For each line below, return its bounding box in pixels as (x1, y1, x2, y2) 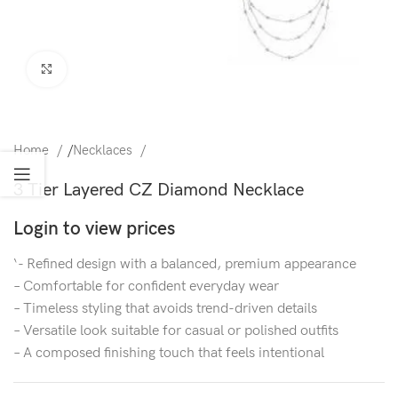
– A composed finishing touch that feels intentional (13, 345, 324, 362)
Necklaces (73, 142, 136, 159)
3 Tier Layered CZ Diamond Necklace (13, 179, 304, 201)
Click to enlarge (64, 61, 152, 76)
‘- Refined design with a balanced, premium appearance (13, 256, 356, 273)
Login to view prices (13, 218, 175, 240)
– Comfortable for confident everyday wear (13, 278, 279, 295)
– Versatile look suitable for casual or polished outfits (13, 322, 338, 339)
